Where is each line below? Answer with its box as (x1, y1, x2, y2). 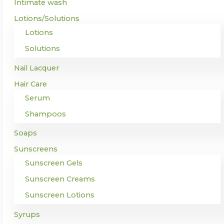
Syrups (14, 210, 40, 219)
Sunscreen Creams (25, 174, 95, 184)
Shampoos (25, 109, 66, 118)
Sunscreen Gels (25, 158, 82, 168)
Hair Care (14, 79, 47, 88)
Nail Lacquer (14, 63, 59, 72)
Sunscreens (14, 144, 57, 154)
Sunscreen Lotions (25, 190, 94, 200)
